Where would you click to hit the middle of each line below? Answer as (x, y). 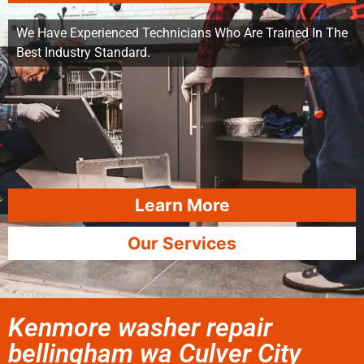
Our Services (182, 243)
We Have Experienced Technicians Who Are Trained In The (182, 33)
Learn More (182, 205)
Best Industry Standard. (83, 52)
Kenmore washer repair (140, 327)
